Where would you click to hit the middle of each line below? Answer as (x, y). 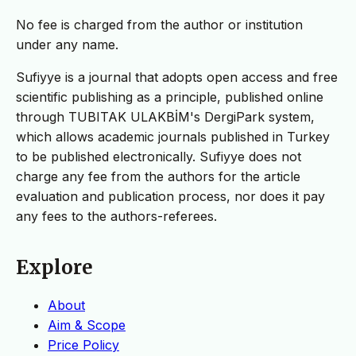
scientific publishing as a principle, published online (170, 97)
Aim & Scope (87, 325)
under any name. (67, 45)
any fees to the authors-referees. (116, 217)
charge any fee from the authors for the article (158, 177)
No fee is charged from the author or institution (159, 25)
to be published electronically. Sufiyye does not (159, 157)
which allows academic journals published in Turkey (173, 137)
